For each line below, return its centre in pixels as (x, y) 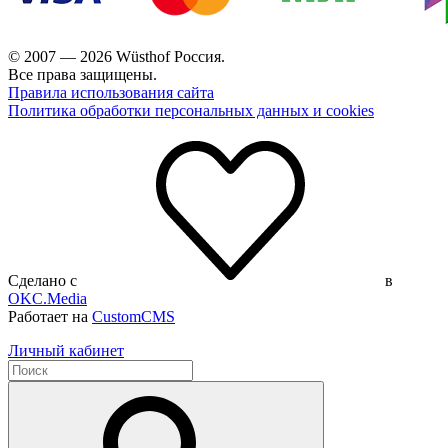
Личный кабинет (66, 350)
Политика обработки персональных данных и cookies (191, 110)
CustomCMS (133, 316)
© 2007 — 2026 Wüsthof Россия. (116, 56)
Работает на (50, 316)
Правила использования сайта (111, 92)
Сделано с (44, 280)
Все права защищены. (82, 74)
